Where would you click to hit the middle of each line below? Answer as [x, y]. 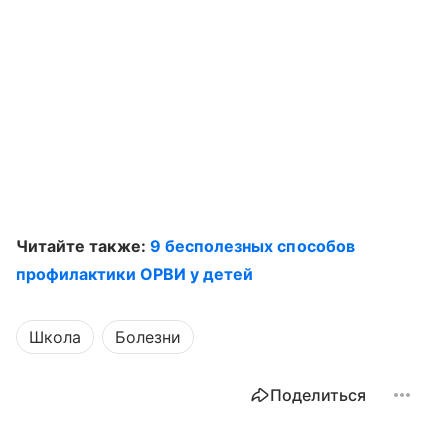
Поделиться [318, 395]
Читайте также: [83, 246]
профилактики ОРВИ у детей [135, 274]
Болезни [148, 337]
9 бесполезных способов [252, 246]
